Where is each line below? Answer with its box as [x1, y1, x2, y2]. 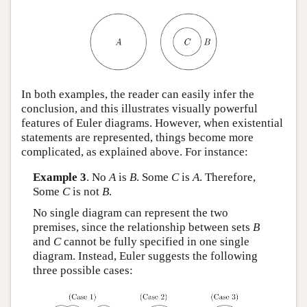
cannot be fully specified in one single [60, 235, 249, 249]
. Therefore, [199, 171, 256, 184]
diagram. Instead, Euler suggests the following [32, 249, 258, 263]
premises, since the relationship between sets [32, 221, 253, 234]
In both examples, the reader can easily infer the [21, 87, 254, 101]
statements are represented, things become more [21, 130, 254, 144]
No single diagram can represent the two [32, 206, 228, 220]
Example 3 [32, 171, 86, 184]
